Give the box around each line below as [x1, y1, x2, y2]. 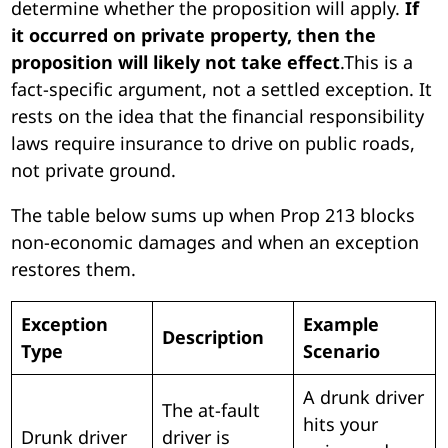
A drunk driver [303, 384, 425, 409]
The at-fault [162, 397, 261, 422]
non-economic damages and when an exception [11, 229, 420, 254]
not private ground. [11, 157, 177, 182]
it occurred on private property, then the [11, 22, 377, 47]
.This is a [340, 49, 414, 74]
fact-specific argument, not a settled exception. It [11, 76, 433, 101]
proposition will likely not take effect [11, 49, 341, 74]
